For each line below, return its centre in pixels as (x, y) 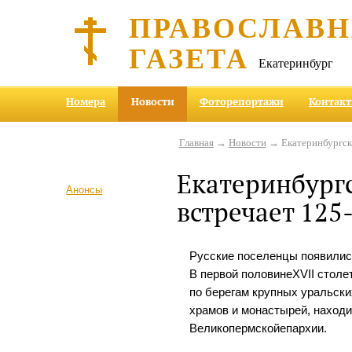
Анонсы (84, 189)
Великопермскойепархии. (258, 329)
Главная (196, 142)
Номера (86, 102)
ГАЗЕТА (189, 57)
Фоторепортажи (241, 102)
